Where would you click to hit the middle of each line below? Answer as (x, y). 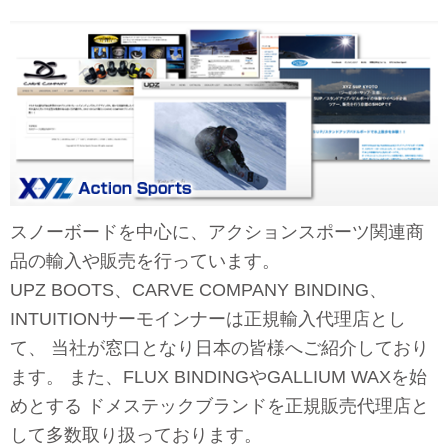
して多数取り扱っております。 (136, 434)
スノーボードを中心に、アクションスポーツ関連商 (217, 231)
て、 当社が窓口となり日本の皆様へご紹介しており (219, 347)
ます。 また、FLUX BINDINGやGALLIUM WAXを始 (218, 376)
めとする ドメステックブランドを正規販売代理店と (219, 405)
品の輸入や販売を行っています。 (145, 260)
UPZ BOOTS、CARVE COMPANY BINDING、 (198, 289)
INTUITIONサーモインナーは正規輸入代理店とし (208, 318)
